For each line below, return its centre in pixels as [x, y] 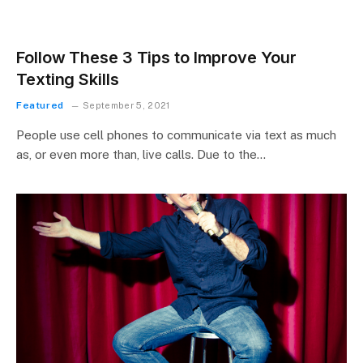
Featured [40, 105]
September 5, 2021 [126, 105]
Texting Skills [68, 79]
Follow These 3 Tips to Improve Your [156, 58]
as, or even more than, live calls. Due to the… [141, 154]
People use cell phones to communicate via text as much [176, 135]
